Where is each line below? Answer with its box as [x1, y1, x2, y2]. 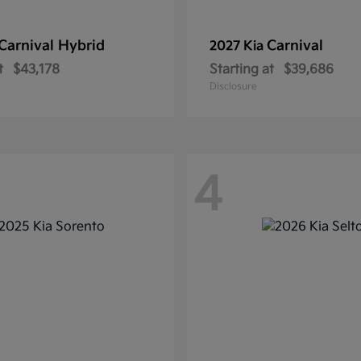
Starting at [210, 62, 274, 77]
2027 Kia [210, 39, 267, 54]
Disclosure [210, 81, 257, 93]
